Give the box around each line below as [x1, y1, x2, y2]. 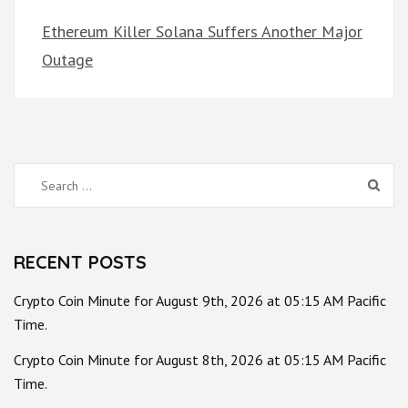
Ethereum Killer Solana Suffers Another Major [42, 21, 362, 43]
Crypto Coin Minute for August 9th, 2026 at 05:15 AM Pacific [14, 291, 386, 311]
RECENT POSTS [14, 250, 147, 274]
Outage [42, 49, 93, 71]
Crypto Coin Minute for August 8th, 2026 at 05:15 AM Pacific [14, 351, 386, 370]
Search [26, 173, 72, 195]
